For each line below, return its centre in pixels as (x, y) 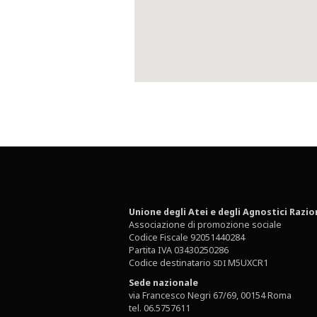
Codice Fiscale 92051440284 (187, 238)
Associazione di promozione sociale (205, 225)
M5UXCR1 (247, 263)
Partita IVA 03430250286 (179, 250)
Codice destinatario (171, 263)
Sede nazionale (163, 282)
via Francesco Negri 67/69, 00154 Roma (210, 295)
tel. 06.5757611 (160, 308)
